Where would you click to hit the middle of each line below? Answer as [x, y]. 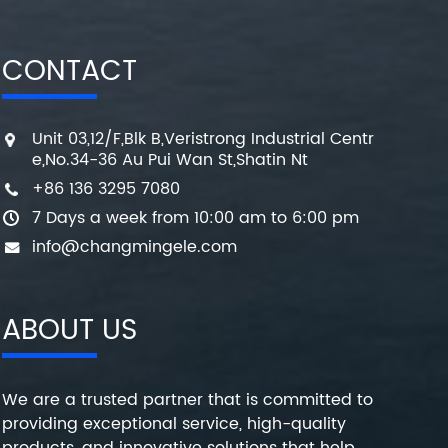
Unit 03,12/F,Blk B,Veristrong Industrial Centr [203, 139]
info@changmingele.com [135, 247]
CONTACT [70, 72]
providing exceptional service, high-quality [174, 424]
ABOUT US [70, 331]
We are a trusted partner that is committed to [188, 400]
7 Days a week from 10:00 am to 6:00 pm [196, 218]
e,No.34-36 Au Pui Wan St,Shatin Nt [170, 160]
